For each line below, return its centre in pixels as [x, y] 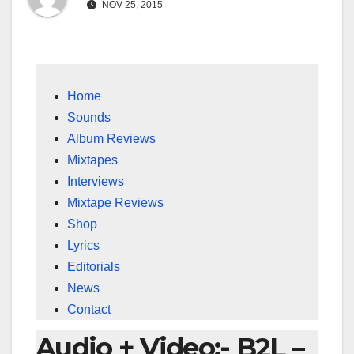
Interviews [96, 182]
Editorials [94, 267]
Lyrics [83, 246]
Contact [89, 310]
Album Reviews [111, 139]
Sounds [89, 118]
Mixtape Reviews [115, 203]
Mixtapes [92, 160]
